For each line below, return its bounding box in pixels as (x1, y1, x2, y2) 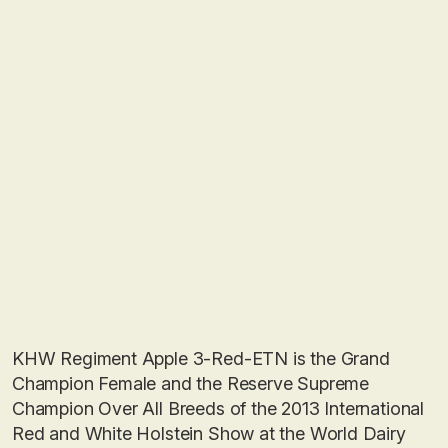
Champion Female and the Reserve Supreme (12, 373, 369, 394)
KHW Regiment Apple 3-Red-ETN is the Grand (12, 348, 390, 369)
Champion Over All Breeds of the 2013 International (12, 398, 425, 419)
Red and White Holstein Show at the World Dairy (12, 423, 406, 444)
